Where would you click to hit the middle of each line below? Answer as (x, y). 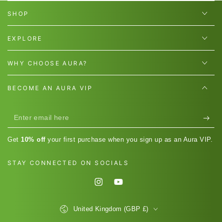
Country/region (81, 203)
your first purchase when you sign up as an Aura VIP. (129, 139)
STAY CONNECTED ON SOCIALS (68, 163)
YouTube (133, 187)
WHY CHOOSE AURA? (48, 63)
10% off (32, 139)
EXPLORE (25, 38)
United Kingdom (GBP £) (111, 209)
